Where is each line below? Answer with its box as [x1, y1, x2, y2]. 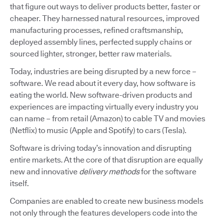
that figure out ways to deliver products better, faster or [10, 1, 200, 11]
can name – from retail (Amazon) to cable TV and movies [10, 113, 205, 123]
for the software [139, 166, 196, 176]
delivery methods [79, 166, 139, 176]
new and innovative [10, 166, 79, 176]
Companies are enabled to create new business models [10, 196, 203, 206]
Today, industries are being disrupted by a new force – [10, 66, 196, 76]
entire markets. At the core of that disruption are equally [10, 155, 203, 165]
